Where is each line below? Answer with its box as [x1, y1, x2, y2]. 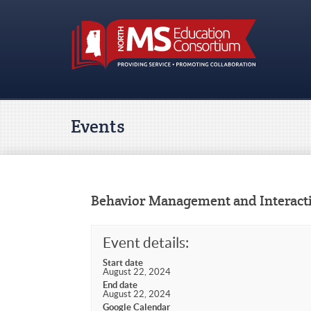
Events [71, 115, 124, 139]
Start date [102, 257, 143, 268]
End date [102, 279, 137, 290]
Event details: [102, 234, 189, 251]
